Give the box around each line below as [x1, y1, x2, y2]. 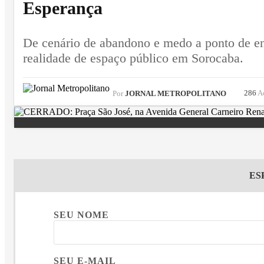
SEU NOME [53, 210, 109, 220]
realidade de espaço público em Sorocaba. [23, 51, 243, 66]
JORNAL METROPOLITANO [123, 90, 226, 98]
